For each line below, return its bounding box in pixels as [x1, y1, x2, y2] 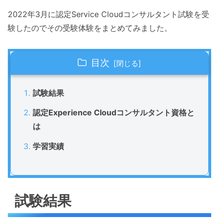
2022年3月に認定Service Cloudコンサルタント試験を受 [8, 9, 209, 20]
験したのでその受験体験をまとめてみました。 [8, 23, 172, 33]
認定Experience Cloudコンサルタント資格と [32, 108, 195, 118]
